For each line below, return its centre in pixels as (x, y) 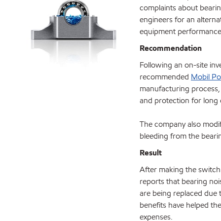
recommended (165, 77)
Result (151, 153)
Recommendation (171, 48)
